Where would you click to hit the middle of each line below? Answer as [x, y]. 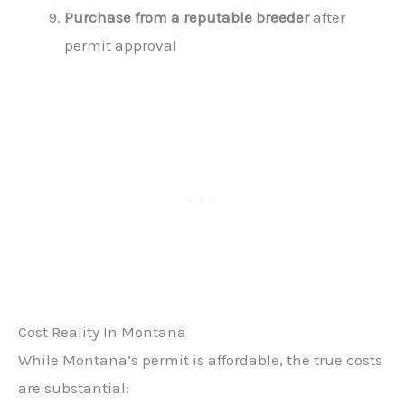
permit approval [121, 46]
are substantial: [74, 387]
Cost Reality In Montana [102, 331]
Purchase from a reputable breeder [187, 18]
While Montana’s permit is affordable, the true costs [200, 359]
